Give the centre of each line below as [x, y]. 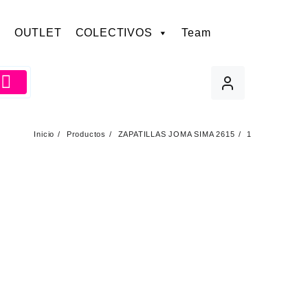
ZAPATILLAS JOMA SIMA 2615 [176, 134]
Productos [86, 134]
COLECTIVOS [114, 33]
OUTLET [38, 33]
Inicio [44, 134]
